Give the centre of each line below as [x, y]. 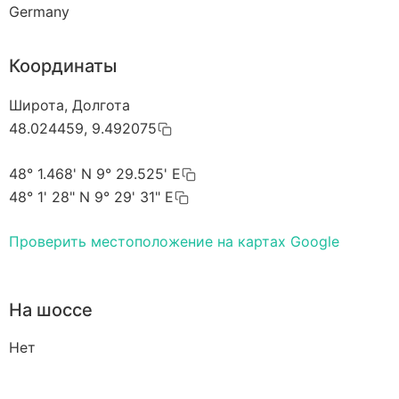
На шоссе [51, 310]
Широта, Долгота [69, 105]
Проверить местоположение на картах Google [174, 242]
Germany [39, 11]
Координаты [63, 65]
